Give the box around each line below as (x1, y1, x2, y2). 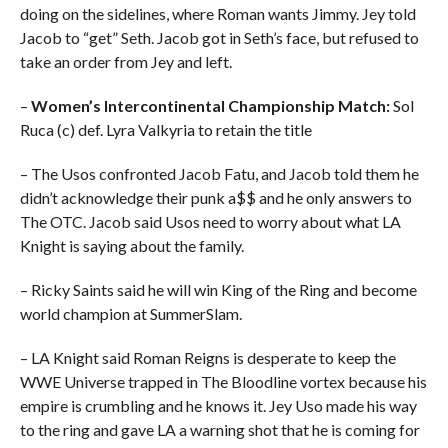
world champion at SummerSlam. (19, 304, 242, 323)
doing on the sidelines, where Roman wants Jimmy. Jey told (19, 4, 416, 23)
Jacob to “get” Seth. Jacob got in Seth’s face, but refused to (19, 28, 419, 47)
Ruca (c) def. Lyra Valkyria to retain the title (19, 120, 312, 139)
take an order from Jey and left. (19, 52, 232, 71)
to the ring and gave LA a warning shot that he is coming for (19, 420, 420, 439)
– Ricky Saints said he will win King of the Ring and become (19, 280, 417, 299)
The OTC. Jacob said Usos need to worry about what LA (19, 212, 401, 231)
